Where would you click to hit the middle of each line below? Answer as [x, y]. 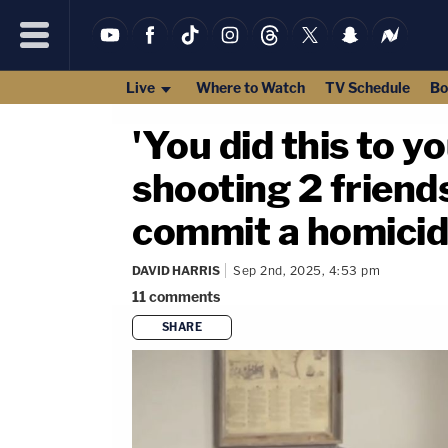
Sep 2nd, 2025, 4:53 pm [306, 270]
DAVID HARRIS [176, 270]
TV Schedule [367, 87]
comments [184, 296]
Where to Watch [250, 87]
